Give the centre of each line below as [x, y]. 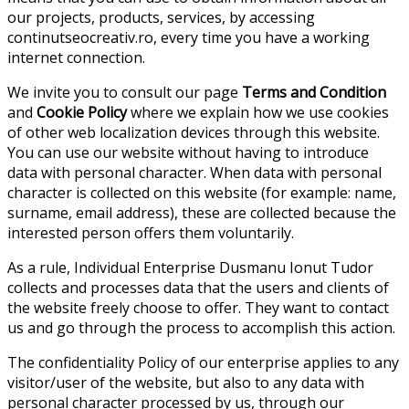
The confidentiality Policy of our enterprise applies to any [203, 362]
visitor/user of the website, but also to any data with [186, 382]
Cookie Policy [82, 112]
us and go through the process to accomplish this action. [201, 327]
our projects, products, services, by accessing [161, 17]
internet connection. [76, 57]
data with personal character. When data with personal [194, 172]
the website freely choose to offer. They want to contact [198, 307]
